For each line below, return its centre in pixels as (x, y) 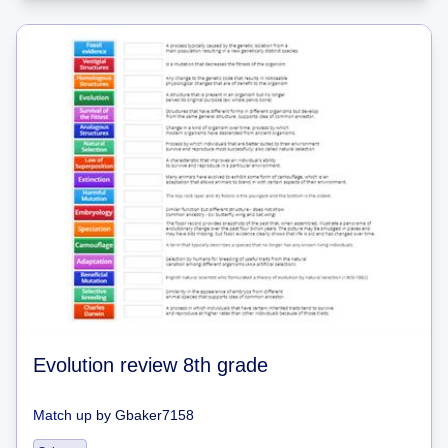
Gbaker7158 (154, 415)
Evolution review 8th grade (150, 365)
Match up (62, 415)
